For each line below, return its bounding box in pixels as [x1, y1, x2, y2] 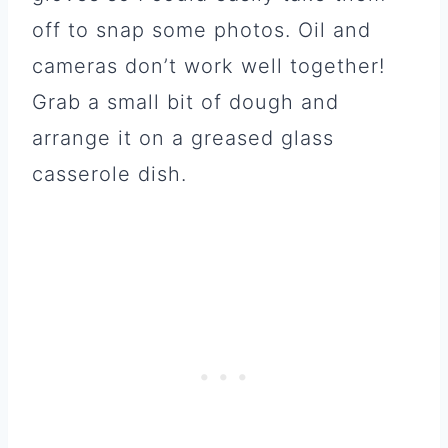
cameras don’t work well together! [32, 53, 385, 78]
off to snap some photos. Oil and [32, 17, 371, 42]
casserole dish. [32, 161, 187, 186]
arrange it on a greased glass [32, 125, 334, 150]
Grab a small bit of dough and [32, 89, 339, 114]
